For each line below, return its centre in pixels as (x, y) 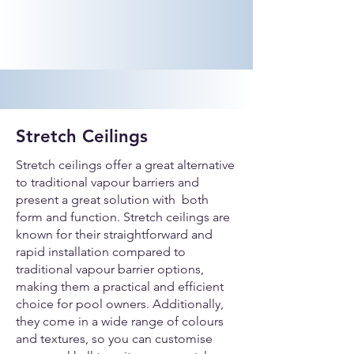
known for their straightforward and (114, 234)
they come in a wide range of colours (120, 321)
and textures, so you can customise (114, 339)
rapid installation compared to (101, 252)
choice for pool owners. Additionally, (120, 304)
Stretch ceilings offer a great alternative (125, 165)
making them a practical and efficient (120, 286)
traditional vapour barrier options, (110, 269)
